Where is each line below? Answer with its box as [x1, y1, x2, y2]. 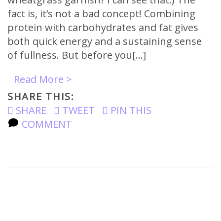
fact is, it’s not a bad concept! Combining [7, 7, 195, 20]
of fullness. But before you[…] [7, 48, 146, 62]
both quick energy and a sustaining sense [7, 35, 202, 48]
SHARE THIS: [7, 90, 74, 103]
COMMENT [19, 117, 72, 131]
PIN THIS [108, 104, 151, 117]
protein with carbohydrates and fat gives [7, 21, 198, 34]
